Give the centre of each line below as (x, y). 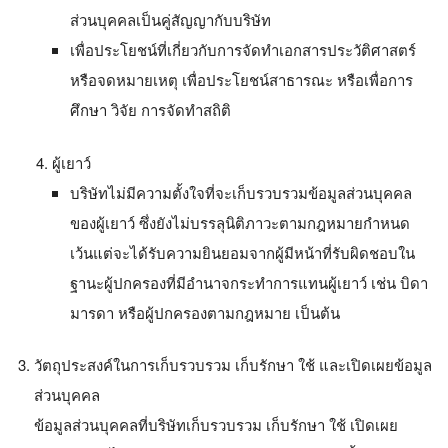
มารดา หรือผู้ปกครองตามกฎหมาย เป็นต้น (205, 312)
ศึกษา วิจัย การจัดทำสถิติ (150, 109)
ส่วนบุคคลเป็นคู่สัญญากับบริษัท (170, 19)
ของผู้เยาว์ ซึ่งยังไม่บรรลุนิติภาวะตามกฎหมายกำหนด (240, 222)
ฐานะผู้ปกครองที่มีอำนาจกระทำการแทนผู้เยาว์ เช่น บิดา (249, 282)
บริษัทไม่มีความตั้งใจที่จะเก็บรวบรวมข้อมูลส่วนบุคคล (241, 192)
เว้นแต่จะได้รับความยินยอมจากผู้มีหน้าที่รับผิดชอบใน (242, 252)
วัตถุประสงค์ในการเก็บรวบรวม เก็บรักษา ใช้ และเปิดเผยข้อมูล (233, 364)
